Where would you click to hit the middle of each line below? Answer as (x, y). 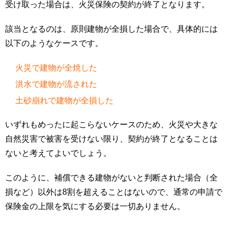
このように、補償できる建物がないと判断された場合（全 (111, 178)
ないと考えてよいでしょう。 (58, 153)
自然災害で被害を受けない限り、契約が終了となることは (111, 139)
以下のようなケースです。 (54, 43)
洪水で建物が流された (56, 84)
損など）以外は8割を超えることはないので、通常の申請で (114, 192)
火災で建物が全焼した (56, 68)
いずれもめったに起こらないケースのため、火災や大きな (111, 125)
